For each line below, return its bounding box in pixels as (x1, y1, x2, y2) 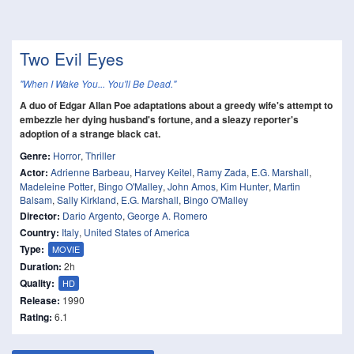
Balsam (20, 193, 52, 206)
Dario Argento (62, 209, 122, 222)
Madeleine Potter (20, 179, 93, 193)
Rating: (20, 310, 52, 324)
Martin (273, 179, 300, 193)
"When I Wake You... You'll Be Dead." (20, 77, 176, 90)
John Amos (168, 179, 216, 193)
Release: (20, 293, 60, 307)
